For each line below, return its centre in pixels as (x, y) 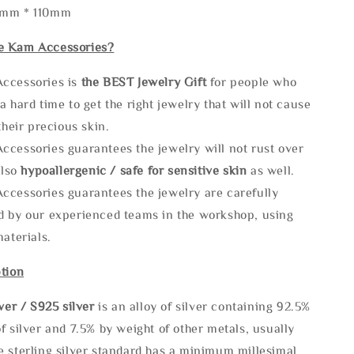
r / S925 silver (55, 305)
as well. (271, 169)
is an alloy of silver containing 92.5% (205, 305)
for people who (253, 81)
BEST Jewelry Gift (156, 81)
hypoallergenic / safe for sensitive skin (134, 169)
